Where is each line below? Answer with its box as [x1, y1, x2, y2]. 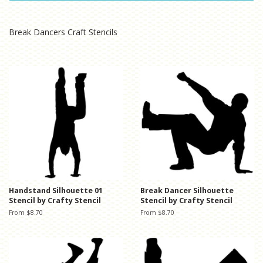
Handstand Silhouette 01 [9, 186, 103, 196]
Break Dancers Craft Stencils [9, 26, 117, 38]
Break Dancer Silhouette [140, 186, 234, 196]
